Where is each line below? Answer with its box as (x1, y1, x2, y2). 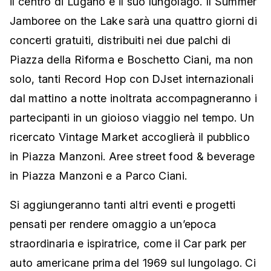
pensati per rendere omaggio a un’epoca (10, 218, 217, 231)
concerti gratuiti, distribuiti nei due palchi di (10, 34, 231, 47)
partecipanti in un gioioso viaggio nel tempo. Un (10, 111, 255, 125)
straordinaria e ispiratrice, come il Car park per (10, 237, 247, 250)
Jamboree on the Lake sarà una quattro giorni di (10, 15, 258, 28)
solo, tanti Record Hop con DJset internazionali (10, 73, 254, 86)
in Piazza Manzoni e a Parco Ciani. (10, 169, 188, 183)
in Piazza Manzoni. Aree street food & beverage (10, 150, 255, 163)
